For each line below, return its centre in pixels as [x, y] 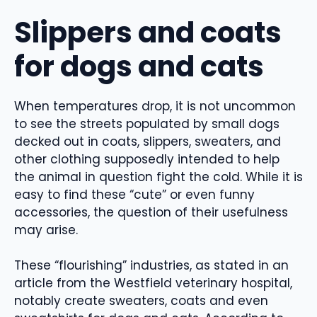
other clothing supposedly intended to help [147, 159]
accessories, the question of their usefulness [151, 212]
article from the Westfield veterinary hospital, [153, 283]
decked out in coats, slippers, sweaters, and [148, 141]
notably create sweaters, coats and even [141, 301]
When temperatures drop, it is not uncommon [155, 106]
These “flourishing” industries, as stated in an [151, 266]
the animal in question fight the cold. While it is [158, 177]
